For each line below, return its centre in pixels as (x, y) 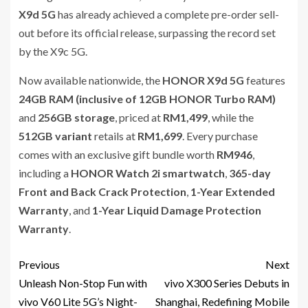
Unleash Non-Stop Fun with (83, 283)
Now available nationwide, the (90, 80)
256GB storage (76, 117)
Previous (39, 264)
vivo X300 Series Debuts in (227, 283)
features (265, 80)
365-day (250, 173)
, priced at (139, 117)
